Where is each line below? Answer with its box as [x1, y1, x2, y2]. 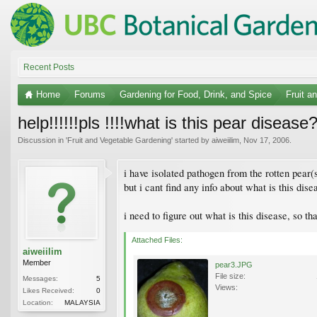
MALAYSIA [64, 298, 100, 306]
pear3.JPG [215, 260, 253, 269]
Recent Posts [23, 62, 74, 72]
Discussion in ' [18, 135, 67, 144]
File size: [215, 271, 246, 280]
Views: [215, 282, 238, 292]
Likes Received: [23, 286, 74, 294]
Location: [23, 298, 53, 306]
